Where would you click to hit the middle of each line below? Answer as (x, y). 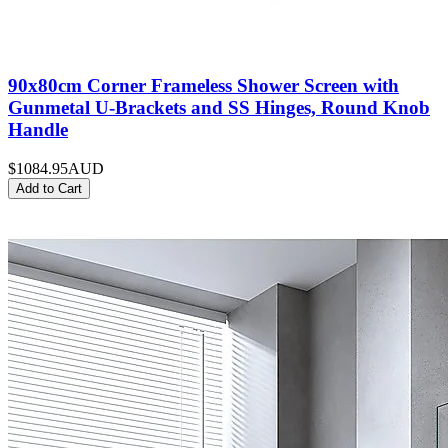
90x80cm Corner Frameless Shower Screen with (203, 85)
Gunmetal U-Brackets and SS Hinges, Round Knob (219, 107)
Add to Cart (49, 188)
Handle (38, 129)
